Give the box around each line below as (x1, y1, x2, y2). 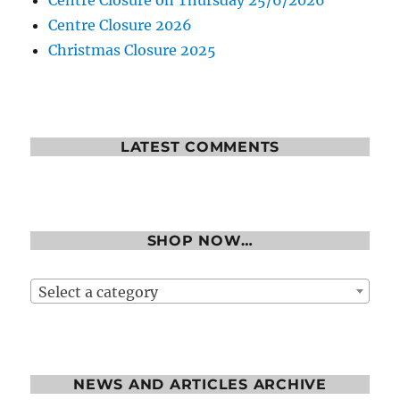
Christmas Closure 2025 (48, 41, 217, 60)
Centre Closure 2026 (48, 16, 193, 35)
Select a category (38, 282, 159, 301)
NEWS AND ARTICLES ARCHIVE (73, 376, 327, 394)
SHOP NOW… (146, 232, 254, 250)
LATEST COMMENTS (120, 138, 280, 156)
